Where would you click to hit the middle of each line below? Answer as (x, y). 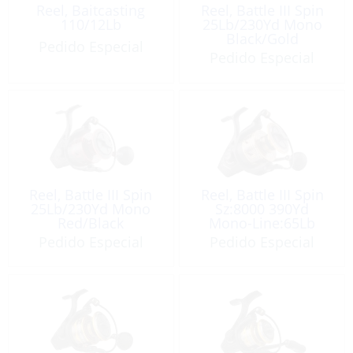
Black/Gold (262, 39)
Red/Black (91, 223)
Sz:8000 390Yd (262, 208)
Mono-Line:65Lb (262, 223)
